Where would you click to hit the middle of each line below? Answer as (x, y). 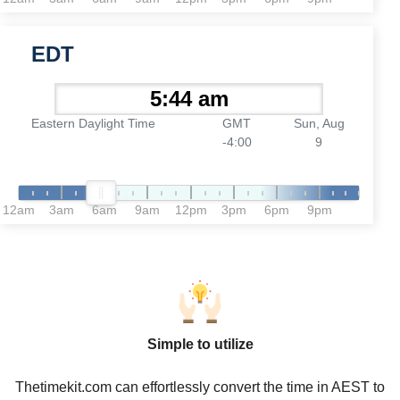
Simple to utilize (200, 344)
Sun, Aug (319, 123)
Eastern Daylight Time (93, 123)
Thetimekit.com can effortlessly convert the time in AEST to (200, 387)
